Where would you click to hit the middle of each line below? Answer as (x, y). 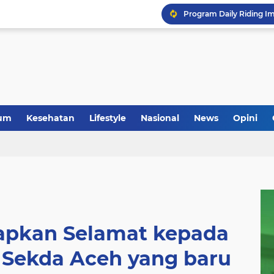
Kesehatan (50, 118)
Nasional (160, 118)
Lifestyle (108, 118)
